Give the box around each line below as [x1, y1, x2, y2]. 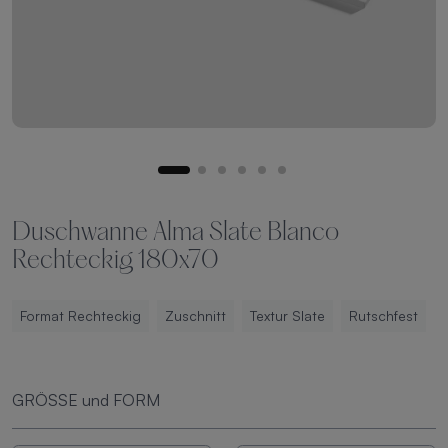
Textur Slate [250, 307, 325, 324]
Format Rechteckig [20, 307, 141, 324]
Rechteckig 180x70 [12, 249, 219, 274]
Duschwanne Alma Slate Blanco [12, 221, 339, 246]
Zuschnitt [165, 307, 226, 324]
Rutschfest [349, 307, 418, 324]
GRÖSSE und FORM [12, 390, 160, 410]
